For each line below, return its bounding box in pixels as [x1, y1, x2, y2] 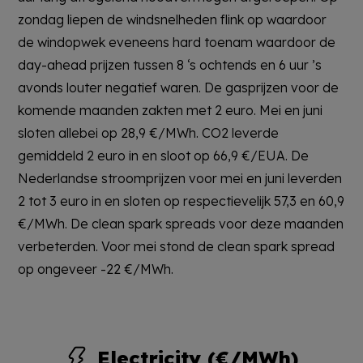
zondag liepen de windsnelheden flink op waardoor [18, 11, 327, 28]
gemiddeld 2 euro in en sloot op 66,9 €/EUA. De [18, 147, 310, 164]
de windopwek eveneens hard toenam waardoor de [18, 33, 336, 50]
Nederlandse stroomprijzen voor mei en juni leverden [18, 169, 343, 186]
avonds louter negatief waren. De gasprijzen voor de [18, 79, 340, 96]
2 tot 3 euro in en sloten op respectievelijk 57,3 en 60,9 [18, 192, 345, 209]
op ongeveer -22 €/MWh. [18, 260, 174, 277]
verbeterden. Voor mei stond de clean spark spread [18, 237, 335, 254]
